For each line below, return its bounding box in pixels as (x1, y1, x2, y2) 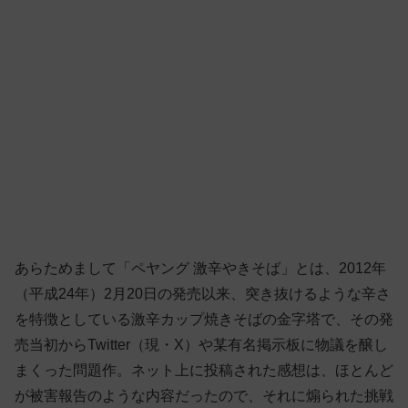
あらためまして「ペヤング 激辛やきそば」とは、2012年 (15, 260, 386, 277)
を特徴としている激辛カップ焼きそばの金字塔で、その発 (15, 311, 393, 328)
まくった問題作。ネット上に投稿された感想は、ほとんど (15, 362, 393, 379)
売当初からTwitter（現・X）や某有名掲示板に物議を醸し (15, 337, 388, 353)
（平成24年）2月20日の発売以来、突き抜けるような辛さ (15, 286, 391, 302)
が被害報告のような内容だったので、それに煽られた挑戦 (15, 388, 393, 404)
